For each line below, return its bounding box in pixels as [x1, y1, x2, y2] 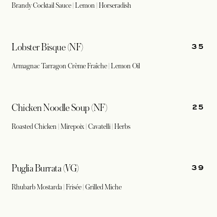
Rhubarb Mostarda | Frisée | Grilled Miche [12, 183, 122, 191]
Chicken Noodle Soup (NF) [12, 103, 108, 113]
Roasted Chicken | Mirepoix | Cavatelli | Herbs [12, 123, 130, 130]
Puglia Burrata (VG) [12, 163, 79, 174]
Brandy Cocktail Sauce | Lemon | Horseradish [12, 1, 131, 9]
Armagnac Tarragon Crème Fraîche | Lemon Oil [12, 62, 141, 70]
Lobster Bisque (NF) [12, 42, 83, 53]
